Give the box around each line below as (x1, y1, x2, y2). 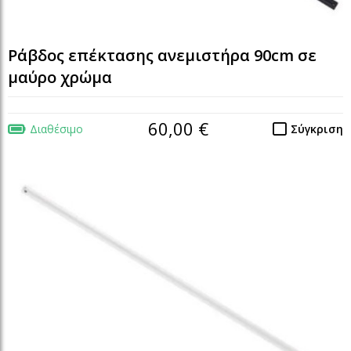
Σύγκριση (291, 121, 343, 137)
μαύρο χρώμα (8, 67, 112, 89)
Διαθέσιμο (30, 121, 83, 137)
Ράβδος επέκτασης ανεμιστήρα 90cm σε (8, 45, 317, 67)
